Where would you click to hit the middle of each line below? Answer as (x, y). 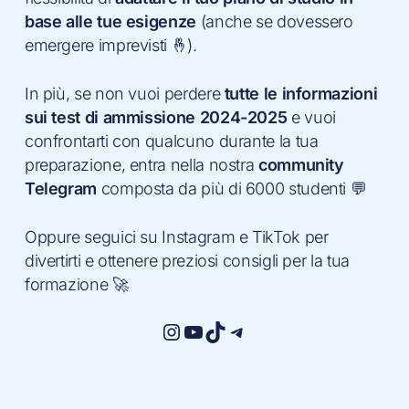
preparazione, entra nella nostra (139, 164)
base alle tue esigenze (110, 21)
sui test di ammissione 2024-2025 (156, 117)
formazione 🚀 (76, 284)
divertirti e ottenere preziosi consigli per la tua (187, 260)
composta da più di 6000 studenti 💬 (232, 188)
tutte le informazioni (301, 93)
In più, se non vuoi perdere (124, 93)
